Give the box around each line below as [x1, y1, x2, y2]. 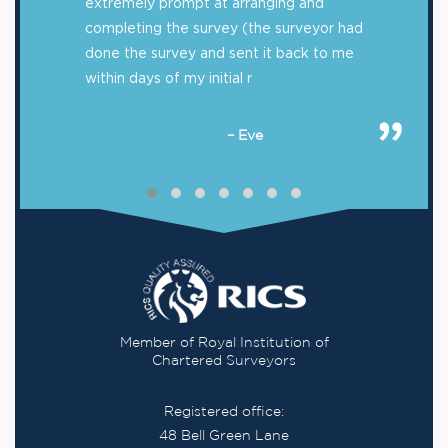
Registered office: [164, 406, 284, 419]
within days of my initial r [85, 70, 252, 86]
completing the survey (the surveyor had [85, 20, 363, 36]
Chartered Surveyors [152, 355, 296, 368]
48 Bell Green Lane [159, 430, 289, 443]
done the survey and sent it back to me [85, 45, 354, 61]
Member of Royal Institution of [119, 337, 329, 350]
